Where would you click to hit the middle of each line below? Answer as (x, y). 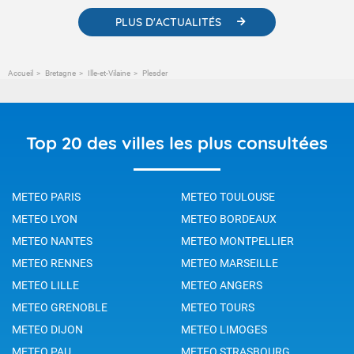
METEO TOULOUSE (228, 196)
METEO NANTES (52, 241)
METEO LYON (45, 218)
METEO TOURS (218, 307)
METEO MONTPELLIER (237, 241)
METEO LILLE (45, 285)
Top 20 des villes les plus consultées (177, 143)
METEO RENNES (52, 263)
